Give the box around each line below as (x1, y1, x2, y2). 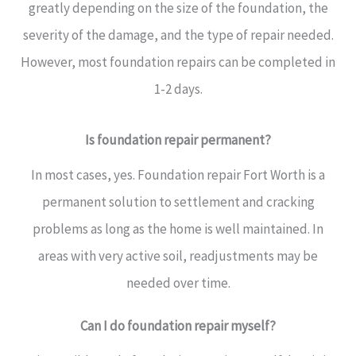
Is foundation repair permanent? (85, 131, 271, 149)
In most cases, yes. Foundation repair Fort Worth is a (31, 166, 325, 184)
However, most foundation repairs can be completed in (21, 53, 335, 71)
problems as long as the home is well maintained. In (33, 220, 323, 238)
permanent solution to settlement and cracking (41, 193, 315, 211)
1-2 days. (153, 80, 203, 98)
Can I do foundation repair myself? (80, 317, 276, 335)
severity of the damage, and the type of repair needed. (22, 26, 334, 44)
